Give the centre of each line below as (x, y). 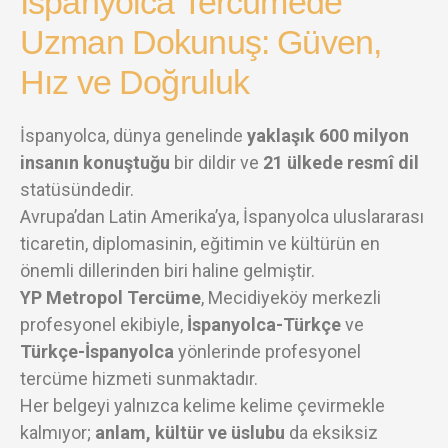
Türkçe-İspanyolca (97, 351)
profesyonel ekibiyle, (103, 324)
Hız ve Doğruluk (135, 82)
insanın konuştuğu (95, 162)
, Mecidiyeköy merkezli (291, 297)
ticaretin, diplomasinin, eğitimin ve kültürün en (200, 243)
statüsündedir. (77, 189)
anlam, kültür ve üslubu (190, 432)
